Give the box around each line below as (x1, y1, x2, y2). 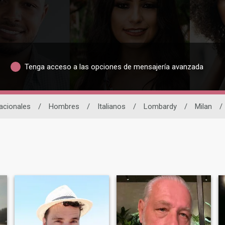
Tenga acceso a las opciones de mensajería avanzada (24, 62, 203, 71)
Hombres (48, 102, 79, 111)
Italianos (97, 102, 126, 111)
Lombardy (143, 102, 177, 111)
